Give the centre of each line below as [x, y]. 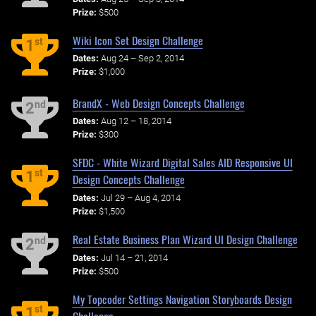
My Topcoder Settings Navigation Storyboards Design [182, 299]
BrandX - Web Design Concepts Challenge [158, 103]
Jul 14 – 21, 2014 [134, 257]
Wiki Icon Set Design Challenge [138, 40]
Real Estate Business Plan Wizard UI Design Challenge [185, 239]
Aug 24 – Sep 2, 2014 [142, 59]
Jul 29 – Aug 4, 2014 [140, 198]
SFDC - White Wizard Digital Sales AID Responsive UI [182, 163]
